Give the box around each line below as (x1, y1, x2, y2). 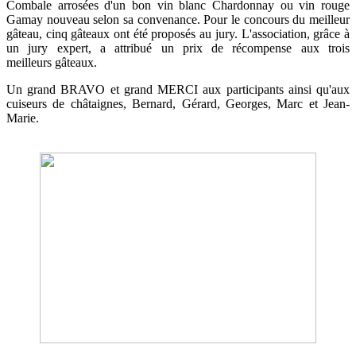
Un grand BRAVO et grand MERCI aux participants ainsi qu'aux (6, 82, 350, 96)
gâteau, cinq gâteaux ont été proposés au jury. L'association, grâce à (6, 26, 350, 41)
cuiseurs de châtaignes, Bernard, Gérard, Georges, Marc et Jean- (6, 96, 350, 110)
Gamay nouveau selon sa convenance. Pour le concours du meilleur (6, 12, 350, 26)
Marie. (6, 110, 42, 125)
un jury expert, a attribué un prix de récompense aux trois (6, 41, 350, 55)
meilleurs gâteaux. (6, 55, 97, 69)
